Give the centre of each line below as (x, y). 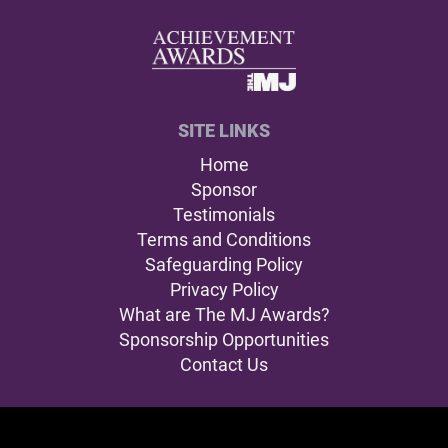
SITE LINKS (224, 131)
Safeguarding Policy (224, 265)
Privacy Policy (224, 290)
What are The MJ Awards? (224, 315)
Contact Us (224, 365)
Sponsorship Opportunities (224, 340)
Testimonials (224, 215)
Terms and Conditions (224, 240)
